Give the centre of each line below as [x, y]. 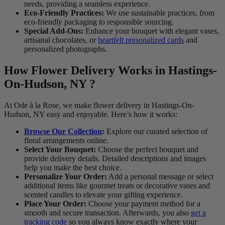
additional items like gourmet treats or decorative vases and [117, 186]
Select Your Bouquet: [60, 150]
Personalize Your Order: [66, 177]
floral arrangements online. [66, 141]
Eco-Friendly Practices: [64, 13]
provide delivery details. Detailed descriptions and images [115, 159]
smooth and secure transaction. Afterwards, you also [107, 213]
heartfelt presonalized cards [141, 40]
